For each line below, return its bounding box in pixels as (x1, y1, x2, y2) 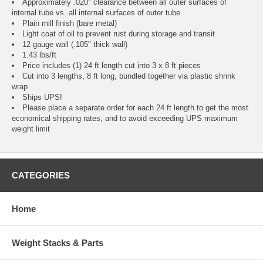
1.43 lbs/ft (22, 50, 56, 60)
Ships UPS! (22, 93, 62, 102)
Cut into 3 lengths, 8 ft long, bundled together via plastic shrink (22, 72, 235, 81)
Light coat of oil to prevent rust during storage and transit (22, 29, 215, 39)
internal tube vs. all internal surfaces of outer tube (12, 8, 180, 18)
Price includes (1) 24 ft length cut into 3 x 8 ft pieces (22, 61, 201, 70)
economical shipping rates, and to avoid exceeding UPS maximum (12, 114, 238, 123)
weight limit (12, 124, 50, 134)
